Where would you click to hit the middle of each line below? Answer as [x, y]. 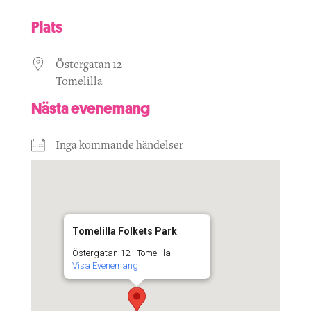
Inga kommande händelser [119, 145]
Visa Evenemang [105, 265]
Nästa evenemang [90, 107]
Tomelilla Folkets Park [124, 231]
